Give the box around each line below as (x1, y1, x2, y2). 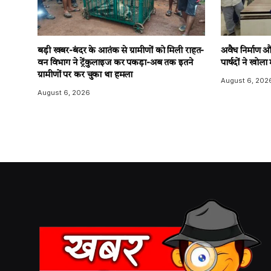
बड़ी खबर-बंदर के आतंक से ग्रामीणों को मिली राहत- (38, 47, 204, 56)
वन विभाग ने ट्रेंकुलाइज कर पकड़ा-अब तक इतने (38, 59, 193, 68)
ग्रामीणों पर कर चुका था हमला (38, 71, 133, 80)
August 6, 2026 (38, 88, 90, 97)
